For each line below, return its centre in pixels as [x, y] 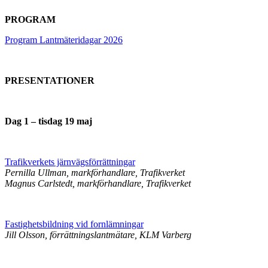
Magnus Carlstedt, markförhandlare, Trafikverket [98, 183]
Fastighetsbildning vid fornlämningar [74, 224]
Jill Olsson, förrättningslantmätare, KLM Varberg [98, 235]
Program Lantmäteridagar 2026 [64, 40]
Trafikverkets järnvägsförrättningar [70, 162]
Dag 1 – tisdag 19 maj [48, 121]
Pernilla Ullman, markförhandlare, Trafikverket [95, 173]
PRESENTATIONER [50, 80]
